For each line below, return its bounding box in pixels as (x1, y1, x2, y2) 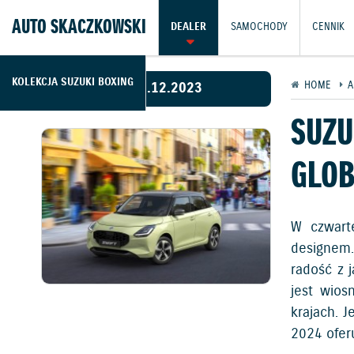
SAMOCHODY (231, 21, 288, 34)
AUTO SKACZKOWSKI (12, 15, 146, 40)
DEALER (171, 21, 206, 34)
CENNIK (312, 21, 345, 34)
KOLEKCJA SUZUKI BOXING (12, 76, 134, 89)
